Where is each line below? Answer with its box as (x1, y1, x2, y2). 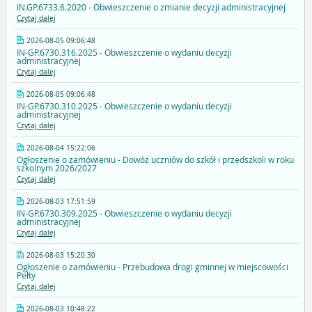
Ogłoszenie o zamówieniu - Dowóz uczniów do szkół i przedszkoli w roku (17, 154, 294, 166)
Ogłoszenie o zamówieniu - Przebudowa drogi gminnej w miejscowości (17, 261, 288, 273)
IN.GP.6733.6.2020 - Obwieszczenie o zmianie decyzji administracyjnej (17, 1, 286, 13)
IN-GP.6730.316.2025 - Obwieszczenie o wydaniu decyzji (17, 47, 232, 58)
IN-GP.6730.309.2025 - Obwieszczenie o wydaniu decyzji (17, 208, 232, 219)
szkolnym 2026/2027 (17, 162, 97, 174)
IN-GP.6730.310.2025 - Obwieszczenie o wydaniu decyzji (17, 100, 232, 112)
